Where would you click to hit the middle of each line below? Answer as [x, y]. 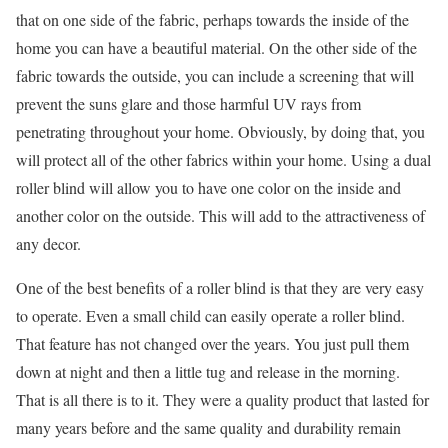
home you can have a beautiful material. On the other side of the [216, 47]
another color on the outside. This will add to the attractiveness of [220, 215]
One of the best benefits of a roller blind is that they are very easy [220, 287]
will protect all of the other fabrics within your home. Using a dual [223, 159]
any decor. [48, 243]
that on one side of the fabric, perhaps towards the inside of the [212, 19]
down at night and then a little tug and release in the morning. [208, 371]
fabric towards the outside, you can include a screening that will [215, 75]
